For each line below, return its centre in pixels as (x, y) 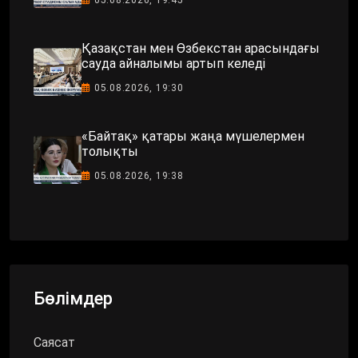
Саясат (54, 342)
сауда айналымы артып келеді (173, 63)
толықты (110, 151)
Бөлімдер (73, 298)
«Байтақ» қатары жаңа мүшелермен (193, 136)
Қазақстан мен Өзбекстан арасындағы (201, 48)
